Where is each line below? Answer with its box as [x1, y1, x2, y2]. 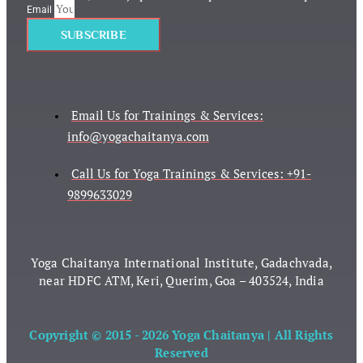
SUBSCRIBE [61, 28, 126, 42]
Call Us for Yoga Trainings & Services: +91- [71, 165, 311, 182]
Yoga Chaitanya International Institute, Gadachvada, [30, 254, 333, 271]
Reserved [155, 344, 208, 361]
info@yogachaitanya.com [67, 128, 209, 145]
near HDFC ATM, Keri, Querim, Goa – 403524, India [39, 272, 324, 289]
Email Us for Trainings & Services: [71, 107, 263, 124]
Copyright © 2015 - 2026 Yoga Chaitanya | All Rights [29, 327, 334, 344]
